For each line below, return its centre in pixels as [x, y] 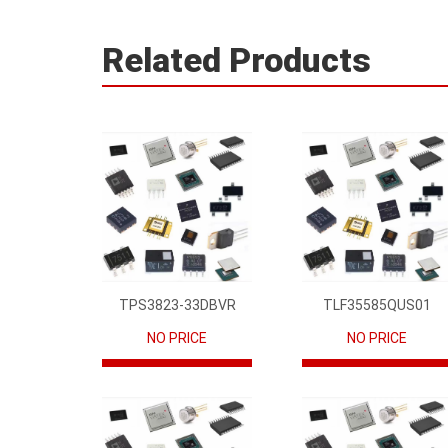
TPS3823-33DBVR [177, 304]
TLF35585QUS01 [377, 304]
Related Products [236, 59]
